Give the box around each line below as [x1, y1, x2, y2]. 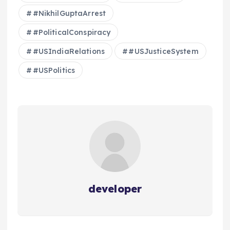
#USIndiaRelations [32, 47, 105, 56]
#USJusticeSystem [128, 47, 199, 56]
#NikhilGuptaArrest [32, 9, 106, 18]
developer [88, 182, 142, 196]
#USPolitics [32, 66, 75, 75]
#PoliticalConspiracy [32, 28, 111, 37]
